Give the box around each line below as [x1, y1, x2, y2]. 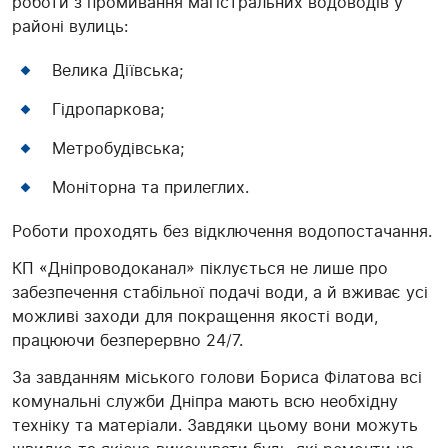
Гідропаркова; [52, 99, 164, 120]
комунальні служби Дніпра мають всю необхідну [12, 391, 398, 412]
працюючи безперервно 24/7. [12, 330, 243, 351]
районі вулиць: [12, 16, 128, 37]
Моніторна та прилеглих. [52, 177, 249, 198]
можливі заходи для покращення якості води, [12, 306, 378, 327]
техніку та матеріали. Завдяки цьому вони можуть [12, 415, 418, 436]
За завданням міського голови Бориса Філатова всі [12, 367, 422, 388]
